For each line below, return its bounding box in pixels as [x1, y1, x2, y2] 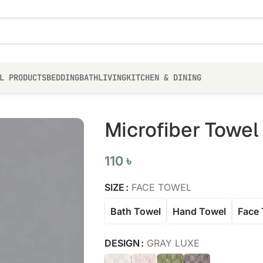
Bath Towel [110, 205, 161, 217]
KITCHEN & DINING [126, 72, 201, 83]
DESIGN [104, 237, 140, 249]
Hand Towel [172, 205, 226, 217]
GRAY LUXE [146, 237, 200, 249]
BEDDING [46, 72, 79, 83]
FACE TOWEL [131, 181, 191, 194]
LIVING [98, 72, 126, 83]
